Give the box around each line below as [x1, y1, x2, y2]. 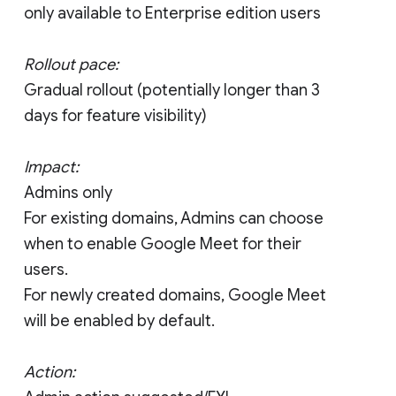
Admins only [24, 182, 112, 202]
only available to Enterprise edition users [24, 3, 321, 23]
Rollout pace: [24, 54, 118, 74]
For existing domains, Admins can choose [24, 208, 324, 228]
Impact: [24, 156, 79, 177]
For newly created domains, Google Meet [24, 285, 326, 305]
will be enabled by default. [24, 310, 215, 331]
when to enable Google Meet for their [24, 233, 301, 254]
